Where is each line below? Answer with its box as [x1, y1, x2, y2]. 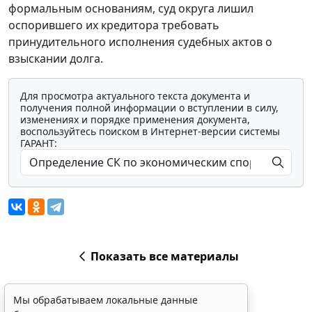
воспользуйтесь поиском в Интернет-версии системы [20, 125, 280, 139]
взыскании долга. [8, 51, 103, 67]
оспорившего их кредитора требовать [8, 17, 219, 33]
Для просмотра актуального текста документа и [20, 89, 250, 103]
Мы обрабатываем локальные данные [13, 293, 198, 306]
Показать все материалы [90, 249, 239, 265]
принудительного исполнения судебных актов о [8, 34, 272, 50]
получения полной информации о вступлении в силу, [20, 101, 279, 115]
